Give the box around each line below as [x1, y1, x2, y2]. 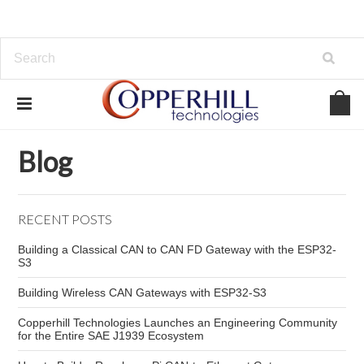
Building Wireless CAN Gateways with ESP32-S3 [18, 286, 267, 299]
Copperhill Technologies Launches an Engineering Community [18, 316, 338, 329]
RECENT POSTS [18, 211, 113, 227]
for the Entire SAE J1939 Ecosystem [18, 329, 205, 342]
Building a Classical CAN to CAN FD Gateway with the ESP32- [18, 243, 337, 256]
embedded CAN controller [112, 119, 214, 128]
